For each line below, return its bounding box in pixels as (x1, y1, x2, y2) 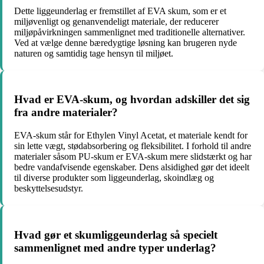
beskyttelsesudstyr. (14, 183, 83, 193)
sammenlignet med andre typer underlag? (14, 241, 216, 254)
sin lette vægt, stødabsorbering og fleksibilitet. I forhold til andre (14, 140, 251, 151)
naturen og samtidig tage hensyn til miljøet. (14, 48, 173, 58)
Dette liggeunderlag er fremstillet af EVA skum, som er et (14, 5, 226, 16)
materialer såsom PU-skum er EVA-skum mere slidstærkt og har (14, 151, 252, 161)
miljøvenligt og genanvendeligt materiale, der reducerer (14, 16, 219, 27)
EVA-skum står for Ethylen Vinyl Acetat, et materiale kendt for (14, 130, 247, 140)
